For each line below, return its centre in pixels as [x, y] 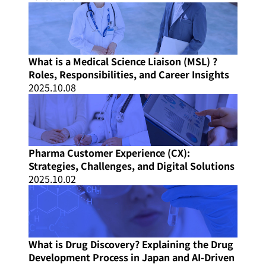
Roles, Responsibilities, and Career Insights [129, 75]
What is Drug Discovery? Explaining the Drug [131, 244]
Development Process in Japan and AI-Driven [132, 257]
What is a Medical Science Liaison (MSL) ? [123, 61]
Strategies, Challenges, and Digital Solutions [132, 166]
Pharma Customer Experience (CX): [109, 153]
